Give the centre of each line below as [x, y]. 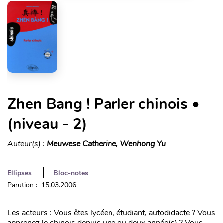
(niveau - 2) [47, 124]
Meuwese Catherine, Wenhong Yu [106, 144]
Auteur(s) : [27, 144]
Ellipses [20, 173]
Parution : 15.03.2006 [42, 185]
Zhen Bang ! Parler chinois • [104, 104]
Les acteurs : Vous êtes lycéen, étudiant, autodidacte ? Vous [111, 213]
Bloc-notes [71, 173]
